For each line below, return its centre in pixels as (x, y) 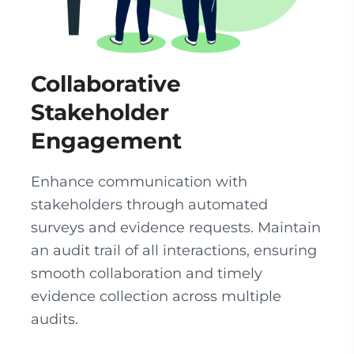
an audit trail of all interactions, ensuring (174, 250)
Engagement (106, 141)
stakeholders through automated (149, 205)
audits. (55, 319)
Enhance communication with (139, 182)
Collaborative (106, 84)
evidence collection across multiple (156, 296)
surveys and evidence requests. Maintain (176, 228)
